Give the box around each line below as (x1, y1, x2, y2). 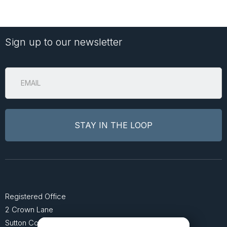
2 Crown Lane (5, 204, 53, 214)
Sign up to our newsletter (5, 35, 122, 48)
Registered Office (5, 191, 66, 201)
